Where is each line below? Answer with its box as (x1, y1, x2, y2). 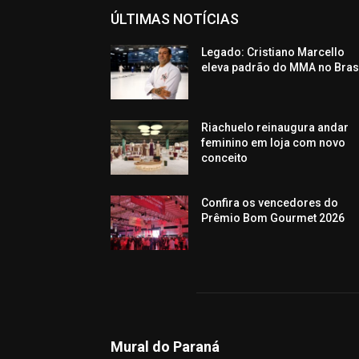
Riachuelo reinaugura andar (201, 121, 349, 135)
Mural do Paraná (111, 338, 220, 356)
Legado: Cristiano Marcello (201, 46, 345, 59)
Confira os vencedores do (201, 196, 339, 210)
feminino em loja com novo (201, 136, 346, 150)
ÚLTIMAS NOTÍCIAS (111, 10, 239, 28)
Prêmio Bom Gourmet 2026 (201, 212, 345, 225)
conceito (201, 151, 248, 165)
